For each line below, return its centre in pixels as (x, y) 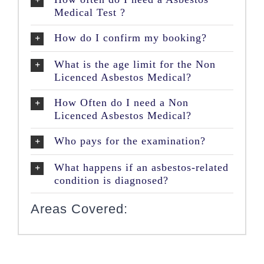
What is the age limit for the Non (135, 64)
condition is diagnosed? (111, 180)
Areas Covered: (79, 209)
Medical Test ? (90, 12)
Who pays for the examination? (130, 141)
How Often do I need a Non (121, 102)
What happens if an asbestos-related (141, 167)
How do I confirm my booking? (131, 37)
